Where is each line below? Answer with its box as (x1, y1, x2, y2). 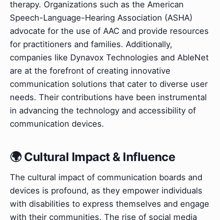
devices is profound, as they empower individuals (10, 185, 202, 195)
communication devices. (10, 118, 104, 129)
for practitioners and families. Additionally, (10, 39, 172, 49)
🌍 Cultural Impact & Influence (10, 149, 175, 164)
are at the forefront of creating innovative (10, 65, 170, 76)
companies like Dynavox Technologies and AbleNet (10, 52, 209, 62)
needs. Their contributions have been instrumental (10, 92, 207, 102)
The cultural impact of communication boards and (10, 172, 202, 182)
